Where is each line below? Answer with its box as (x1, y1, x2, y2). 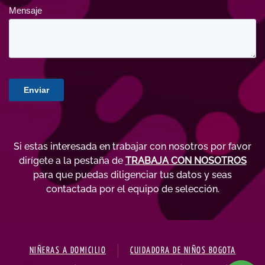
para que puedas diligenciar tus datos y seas (33, 169, 232, 180)
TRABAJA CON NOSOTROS (125, 155, 247, 166)
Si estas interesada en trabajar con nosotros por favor (14, 141, 251, 152)
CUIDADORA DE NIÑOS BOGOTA (130, 246, 236, 255)
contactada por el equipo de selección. (46, 183, 219, 195)
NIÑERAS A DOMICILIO (29, 246, 106, 255)
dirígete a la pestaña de (18, 155, 125, 166)
